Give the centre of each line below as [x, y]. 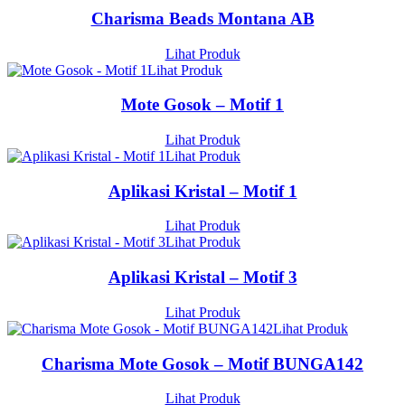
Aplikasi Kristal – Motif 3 [202, 278]
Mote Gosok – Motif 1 [202, 105]
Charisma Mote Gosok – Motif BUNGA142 [202, 363]
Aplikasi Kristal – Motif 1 [202, 191]
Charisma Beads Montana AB [202, 18]
